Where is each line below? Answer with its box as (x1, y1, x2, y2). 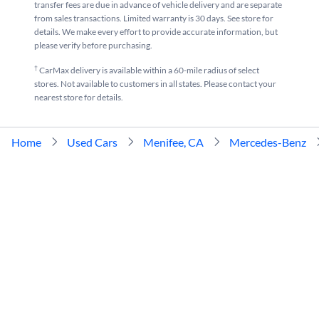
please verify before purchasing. (34, 39, 152, 51)
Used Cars (67, 135, 117, 149)
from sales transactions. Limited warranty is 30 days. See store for (34, 12, 273, 23)
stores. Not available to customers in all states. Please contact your (34, 78, 276, 89)
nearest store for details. (34, 91, 123, 103)
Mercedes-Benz (229, 135, 306, 149)
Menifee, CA (143, 135, 204, 149)
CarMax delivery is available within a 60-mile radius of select (38, 64, 259, 75)
